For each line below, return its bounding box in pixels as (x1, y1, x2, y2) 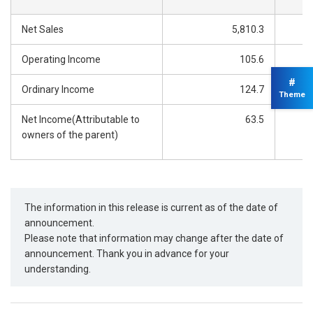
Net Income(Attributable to (22, 114, 140, 126)
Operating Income (22, 54, 101, 66)
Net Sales (22, 24, 64, 36)
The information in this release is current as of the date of (24, 201, 279, 213)
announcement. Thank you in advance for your (24, 247, 230, 259)
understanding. (24, 263, 92, 275)
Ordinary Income (22, 84, 94, 96)
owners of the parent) (22, 129, 118, 141)
